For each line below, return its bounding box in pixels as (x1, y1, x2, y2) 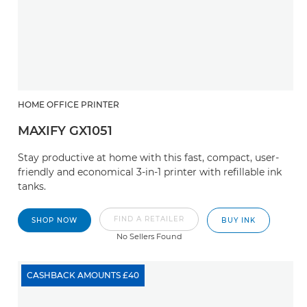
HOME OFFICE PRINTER (18, 99, 119, 110)
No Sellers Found (116, 232, 182, 241)
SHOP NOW (32, 216, 77, 225)
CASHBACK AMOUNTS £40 (27, 270, 139, 280)
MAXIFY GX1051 (18, 123, 112, 138)
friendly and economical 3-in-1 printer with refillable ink (18, 166, 282, 178)
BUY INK (221, 216, 256, 225)
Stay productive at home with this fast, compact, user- (18, 151, 279, 164)
